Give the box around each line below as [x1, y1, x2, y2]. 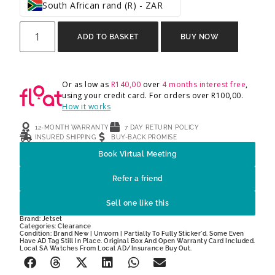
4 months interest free [162, 79, 246, 90]
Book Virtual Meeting [98, 150, 177, 158]
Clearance [58, 223, 91, 230]
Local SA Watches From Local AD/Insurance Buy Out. [20, 245, 192, 252]
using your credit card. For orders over [62, 90, 212, 101]
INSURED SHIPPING [35, 133, 96, 141]
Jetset [42, 215, 63, 222]
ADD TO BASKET [77, 33, 139, 41]
